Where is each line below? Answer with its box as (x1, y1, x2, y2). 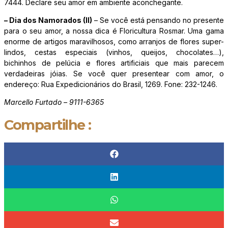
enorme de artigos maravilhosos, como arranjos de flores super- (4, 37, 224, 46)
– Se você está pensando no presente (92, 16, 224, 25)
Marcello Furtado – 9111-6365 (4, 98, 104, 107)
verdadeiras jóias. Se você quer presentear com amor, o (4, 69, 224, 78)
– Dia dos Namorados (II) (4, 16, 92, 25)
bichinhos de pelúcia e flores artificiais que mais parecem (4, 59, 224, 68)
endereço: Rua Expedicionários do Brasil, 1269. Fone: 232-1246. (4, 80, 217, 89)
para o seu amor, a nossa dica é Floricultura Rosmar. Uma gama (4, 26, 224, 36)
